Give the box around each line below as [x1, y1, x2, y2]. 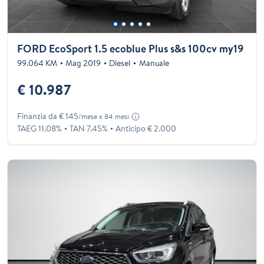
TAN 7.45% [70, 122, 108, 134]
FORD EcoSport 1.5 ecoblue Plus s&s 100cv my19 [17, 41, 243, 56]
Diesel [109, 57, 131, 69]
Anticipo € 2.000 [115, 122, 177, 134]
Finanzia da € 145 [17, 110, 78, 122]
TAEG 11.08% [17, 122, 61, 134]
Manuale [138, 57, 169, 69]
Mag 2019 [65, 57, 101, 69]
